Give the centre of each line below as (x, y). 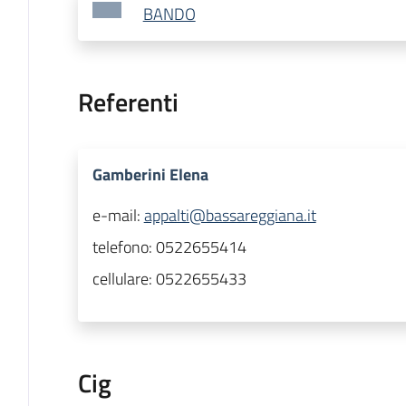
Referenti (128, 102)
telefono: (124, 247)
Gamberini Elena (150, 175)
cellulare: (124, 279)
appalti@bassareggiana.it (230, 216)
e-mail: (118, 216)
